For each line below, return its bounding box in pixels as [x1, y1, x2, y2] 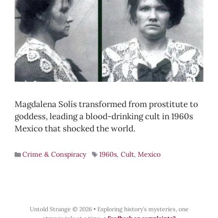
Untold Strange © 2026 [29, 205, 93, 213]
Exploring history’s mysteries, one [97, 205, 189, 213]
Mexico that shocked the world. [15, 123, 135, 134]
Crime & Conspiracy [22, 150, 86, 159]
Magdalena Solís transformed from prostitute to [15, 99, 198, 110]
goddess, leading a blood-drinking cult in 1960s [15, 111, 193, 122]
